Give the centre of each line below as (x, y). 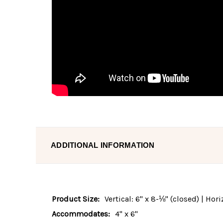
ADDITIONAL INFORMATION (103, 145)
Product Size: (76, 199)
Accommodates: (81, 214)
